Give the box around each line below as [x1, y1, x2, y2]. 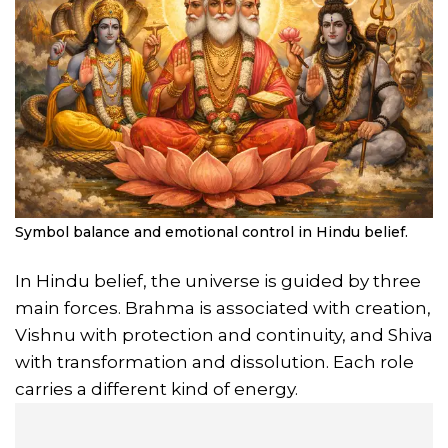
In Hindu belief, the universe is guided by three [15, 270, 421, 291]
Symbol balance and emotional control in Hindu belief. [15, 222, 408, 241]
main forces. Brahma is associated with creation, [15, 297, 431, 318]
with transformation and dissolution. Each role [15, 351, 414, 372]
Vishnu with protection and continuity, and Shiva [15, 324, 433, 345]
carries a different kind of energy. [15, 378, 298, 399]
